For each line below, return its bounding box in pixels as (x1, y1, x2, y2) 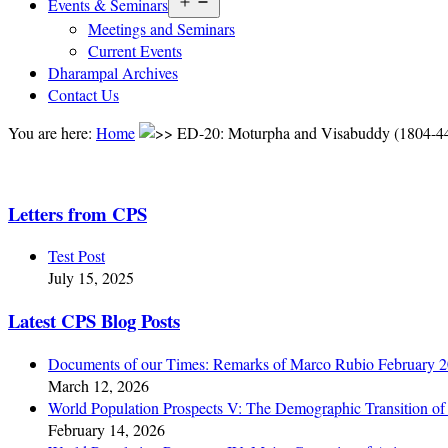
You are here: (8, 122, 96, 143)
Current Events (88, 40, 182, 61)
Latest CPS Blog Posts (8, 307, 180, 335)
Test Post (48, 245, 105, 267)
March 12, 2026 (48, 374, 149, 396)
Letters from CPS (8, 199, 147, 227)
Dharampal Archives (48, 62, 178, 83)
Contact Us (48, 84, 119, 105)
